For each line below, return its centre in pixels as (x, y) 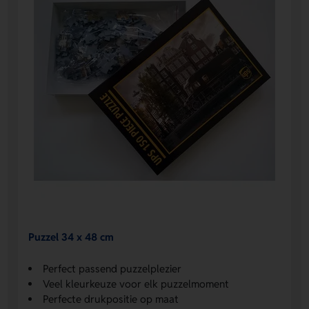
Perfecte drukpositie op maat (111, 299)
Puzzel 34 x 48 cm (71, 237)
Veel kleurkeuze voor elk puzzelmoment (136, 283)
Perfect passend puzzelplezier (112, 268)
